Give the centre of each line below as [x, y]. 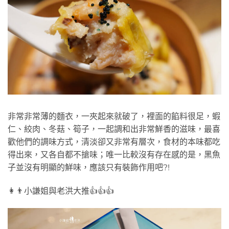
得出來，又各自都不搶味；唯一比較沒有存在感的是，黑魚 [114, 155]
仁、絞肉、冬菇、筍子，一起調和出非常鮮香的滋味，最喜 [114, 129]
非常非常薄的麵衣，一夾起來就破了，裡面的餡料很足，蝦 [114, 116]
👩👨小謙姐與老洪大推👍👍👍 [61, 191]
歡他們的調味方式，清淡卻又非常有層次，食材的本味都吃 [114, 142]
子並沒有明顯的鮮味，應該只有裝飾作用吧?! [89, 167]
